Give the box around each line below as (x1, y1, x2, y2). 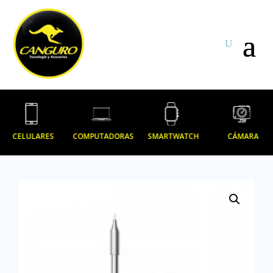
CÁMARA (227, 131, 259, 142)
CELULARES (12, 131, 54, 142)
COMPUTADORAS (73, 131, 134, 142)
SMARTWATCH (147, 131, 199, 142)
